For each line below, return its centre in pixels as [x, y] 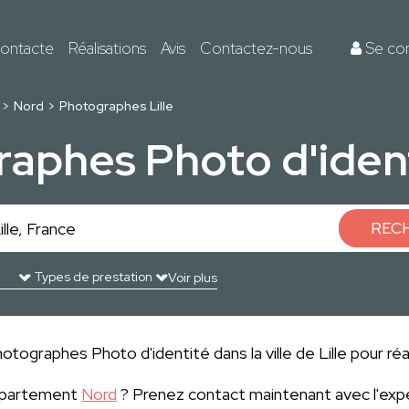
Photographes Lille [117, 106]
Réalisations [107, 48]
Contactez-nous [256, 48]
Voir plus [193, 278]
